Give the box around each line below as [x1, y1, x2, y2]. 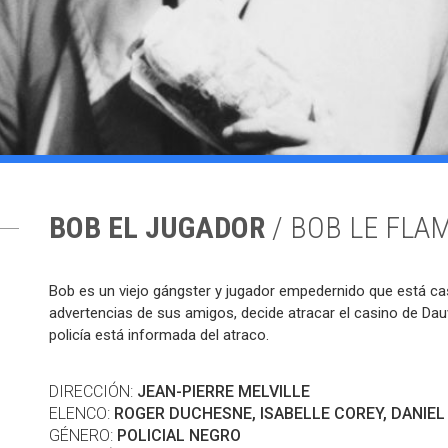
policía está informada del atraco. [49, 326, 269, 344]
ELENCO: [49, 404, 114, 423]
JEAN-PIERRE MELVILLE [137, 382, 310, 401]
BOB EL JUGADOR [49, 210, 272, 245]
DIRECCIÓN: [49, 382, 137, 401]
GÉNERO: [49, 426, 117, 445]
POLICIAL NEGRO [117, 426, 241, 445]
